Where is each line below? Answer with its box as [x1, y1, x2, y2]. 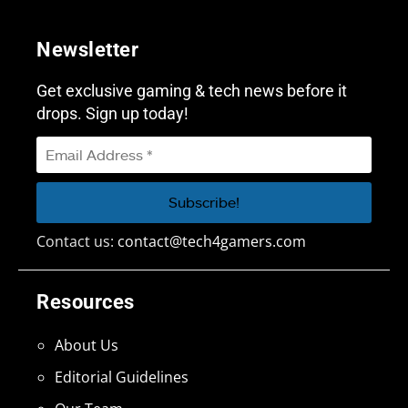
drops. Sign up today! [36, 104, 189, 124]
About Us [55, 334, 118, 355]
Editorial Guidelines [55, 366, 189, 387]
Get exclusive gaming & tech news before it [36, 81, 347, 101]
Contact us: [36, 230, 117, 251]
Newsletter [36, 38, 138, 62]
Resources [36, 290, 135, 313]
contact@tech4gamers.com [117, 230, 306, 251]
